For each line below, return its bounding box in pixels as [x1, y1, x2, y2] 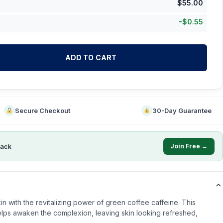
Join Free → [170, 142, 208, 150]
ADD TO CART [65, 53, 117, 62]
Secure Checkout [14, 107, 70, 114]
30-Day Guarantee [152, 107, 212, 114]
